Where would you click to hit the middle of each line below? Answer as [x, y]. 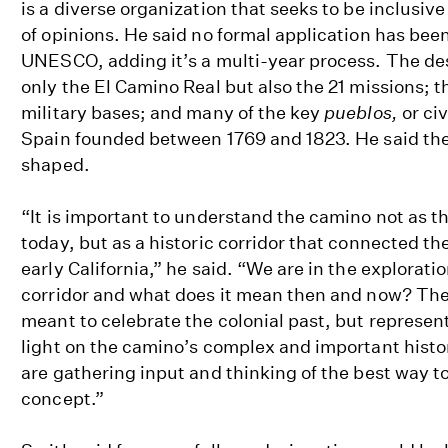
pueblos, [363, 113]
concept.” [62, 399]
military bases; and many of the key [173, 113]
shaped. [55, 165]
